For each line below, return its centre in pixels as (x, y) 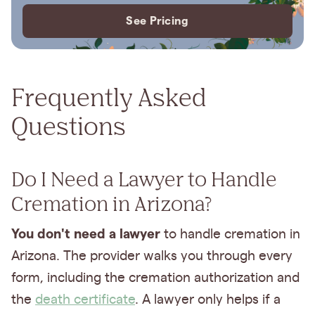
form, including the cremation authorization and (155, 278)
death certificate (85, 300)
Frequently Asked (109, 97)
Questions (69, 126)
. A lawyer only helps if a (208, 300)
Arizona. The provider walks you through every (152, 256)
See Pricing (157, 20)
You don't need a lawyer (86, 233)
